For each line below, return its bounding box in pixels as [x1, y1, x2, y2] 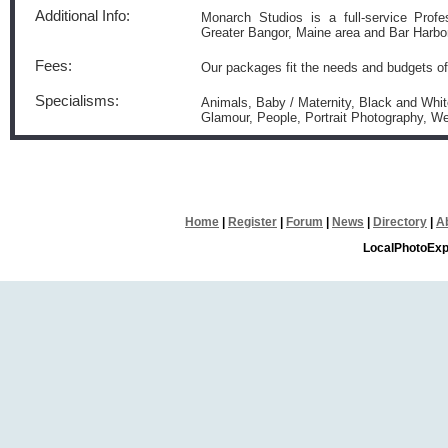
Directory [373, 215, 427, 229]
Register [228, 215, 277, 229]
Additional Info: [35, 8, 130, 24]
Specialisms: [35, 93, 119, 109]
